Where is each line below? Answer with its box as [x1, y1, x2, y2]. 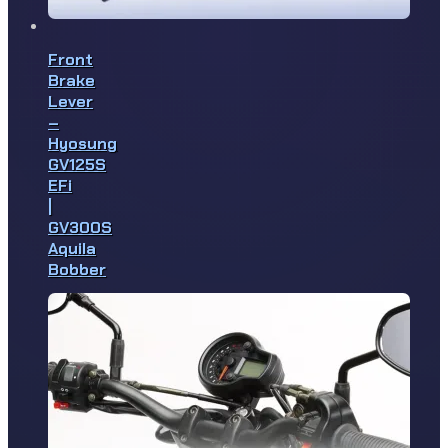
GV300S [48, 217, 112, 239]
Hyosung [48, 133, 117, 155]
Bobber [48, 259, 106, 281]
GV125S [48, 154, 106, 176]
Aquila [48, 238, 96, 260]
